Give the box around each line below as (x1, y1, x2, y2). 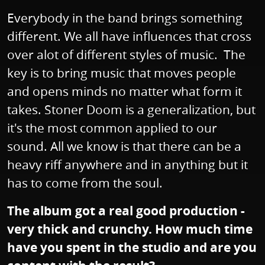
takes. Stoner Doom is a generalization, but (7, 101, 256, 118)
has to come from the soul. (7, 174, 163, 192)
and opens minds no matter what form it (7, 83, 242, 100)
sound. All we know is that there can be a (7, 138, 241, 155)
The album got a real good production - (7, 202, 245, 220)
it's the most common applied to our (7, 119, 217, 137)
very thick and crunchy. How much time (7, 221, 253, 238)
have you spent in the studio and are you (7, 239, 257, 257)
